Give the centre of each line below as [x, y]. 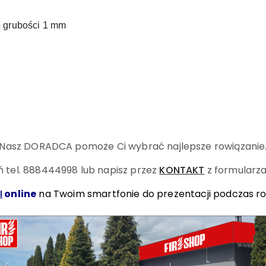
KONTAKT [182, 170]
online [20, 194]
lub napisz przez [120, 170]
